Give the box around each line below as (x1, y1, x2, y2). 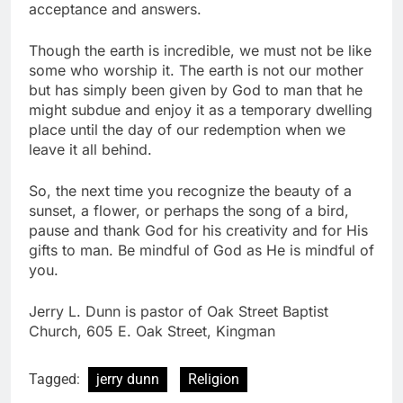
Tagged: (29, 371, 84, 389)
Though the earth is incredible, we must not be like (29, 41, 372, 60)
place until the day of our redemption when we (29, 121, 345, 139)
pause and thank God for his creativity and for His (29, 221, 368, 240)
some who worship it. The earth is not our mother (29, 61, 363, 80)
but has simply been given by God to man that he (29, 81, 363, 100)
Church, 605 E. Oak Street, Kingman (29, 322, 293, 341)
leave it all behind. (29, 140, 152, 159)
